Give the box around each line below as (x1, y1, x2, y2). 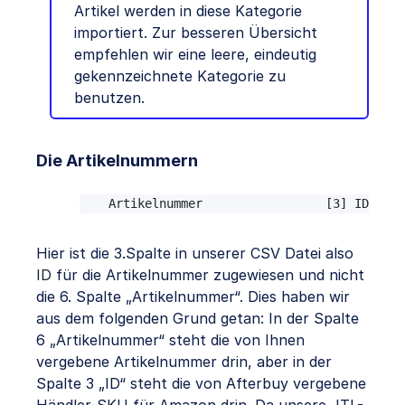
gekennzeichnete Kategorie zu (74, 66, 286, 85)
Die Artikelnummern (36, 150, 198, 170)
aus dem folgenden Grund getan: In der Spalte (36, 308, 359, 327)
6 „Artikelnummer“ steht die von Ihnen (36, 330, 305, 349)
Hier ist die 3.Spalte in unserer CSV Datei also (36, 243, 353, 262)
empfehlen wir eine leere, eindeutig (74, 44, 316, 63)
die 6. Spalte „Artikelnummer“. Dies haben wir (36, 287, 350, 306)
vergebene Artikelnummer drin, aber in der (36, 352, 332, 371)
